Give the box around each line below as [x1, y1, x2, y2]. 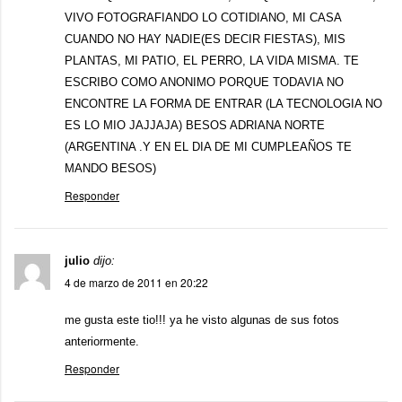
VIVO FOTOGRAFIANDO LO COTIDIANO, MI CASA [65, 11, 341, 24]
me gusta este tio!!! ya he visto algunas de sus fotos [65, 313, 339, 327]
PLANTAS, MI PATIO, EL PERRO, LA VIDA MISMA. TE [65, 54, 359, 67]
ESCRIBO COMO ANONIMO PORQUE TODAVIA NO [65, 75, 344, 89]
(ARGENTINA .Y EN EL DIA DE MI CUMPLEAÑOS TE [65, 140, 352, 153]
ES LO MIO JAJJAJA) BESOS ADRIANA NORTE [65, 118, 325, 132]
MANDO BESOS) [65, 162, 156, 175]
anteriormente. [65, 335, 139, 348]
